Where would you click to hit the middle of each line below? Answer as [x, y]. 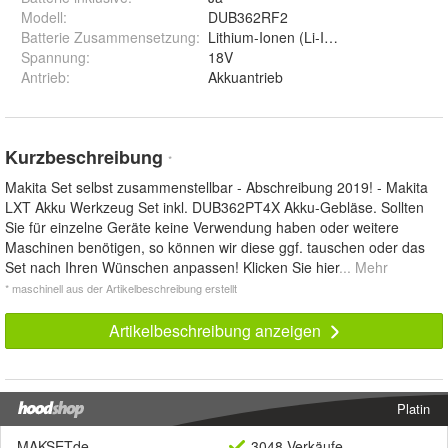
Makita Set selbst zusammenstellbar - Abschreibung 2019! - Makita [216, 187]
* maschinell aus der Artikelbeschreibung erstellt [121, 288]
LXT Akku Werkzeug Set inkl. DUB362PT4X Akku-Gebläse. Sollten [214, 207]
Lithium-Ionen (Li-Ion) [276, 37]
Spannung [53, 57]
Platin [413, 409]
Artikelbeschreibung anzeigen [216, 331]
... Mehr [363, 267]
